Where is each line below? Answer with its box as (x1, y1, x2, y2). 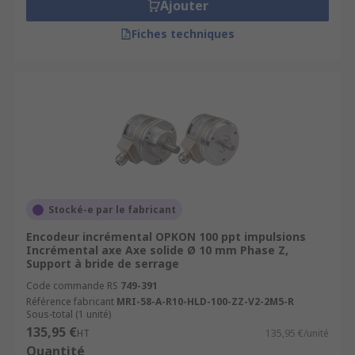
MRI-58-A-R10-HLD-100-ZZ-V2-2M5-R (116, 295, 294, 308)
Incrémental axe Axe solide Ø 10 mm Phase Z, (26, 242, 288, 258)
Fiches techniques (132, 26, 235, 41)
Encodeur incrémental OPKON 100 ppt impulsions (26, 229, 306, 244)
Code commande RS (26, 279, 118, 292)
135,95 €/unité (265, 326, 329, 340)
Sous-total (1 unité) (26, 307, 111, 321)
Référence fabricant (26, 295, 114, 308)
